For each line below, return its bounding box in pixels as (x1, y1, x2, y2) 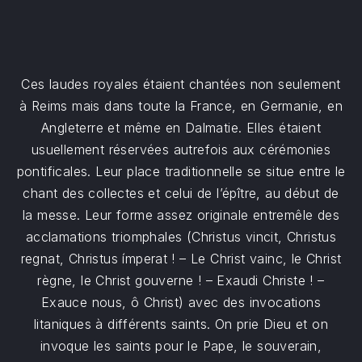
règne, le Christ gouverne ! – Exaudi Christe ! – (37, 272, 325, 288)
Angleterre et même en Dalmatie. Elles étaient (41, 120, 321, 136)
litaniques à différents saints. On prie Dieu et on (34, 316, 328, 332)
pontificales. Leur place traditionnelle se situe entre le (16, 163, 346, 179)
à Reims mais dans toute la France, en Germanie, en (19, 98, 343, 114)
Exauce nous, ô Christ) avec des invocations (40, 294, 322, 310)
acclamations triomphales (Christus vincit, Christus (25, 229, 337, 245)
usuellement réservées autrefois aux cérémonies (31, 141, 331, 158)
